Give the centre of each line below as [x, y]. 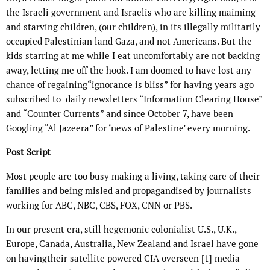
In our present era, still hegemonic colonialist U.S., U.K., [121, 230]
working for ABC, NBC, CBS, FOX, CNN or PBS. [99, 206]
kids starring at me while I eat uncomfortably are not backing [133, 56]
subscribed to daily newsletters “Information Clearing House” [134, 99]
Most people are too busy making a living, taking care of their [133, 177]
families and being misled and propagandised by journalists [129, 191]
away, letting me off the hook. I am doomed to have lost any [129, 71]
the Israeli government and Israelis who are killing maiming [131, 13]
